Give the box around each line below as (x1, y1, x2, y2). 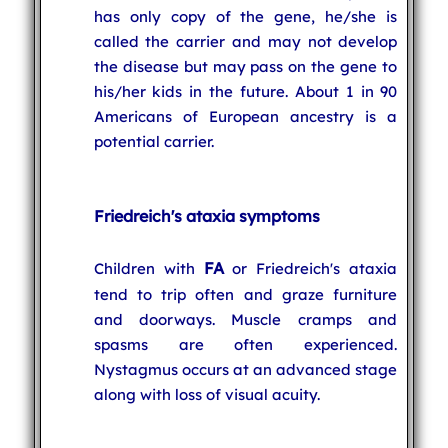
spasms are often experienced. (93, 334, 398, 354)
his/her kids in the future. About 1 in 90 (93, 81, 398, 101)
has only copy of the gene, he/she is (93, 6, 398, 26)
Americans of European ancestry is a (93, 106, 398, 126)
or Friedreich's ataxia (223, 258, 398, 278)
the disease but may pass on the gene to (93, 56, 398, 76)
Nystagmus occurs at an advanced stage (93, 359, 398, 379)
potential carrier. (93, 131, 214, 151)
